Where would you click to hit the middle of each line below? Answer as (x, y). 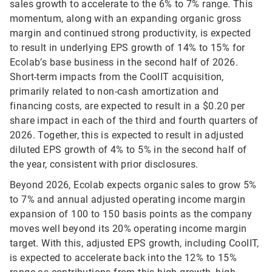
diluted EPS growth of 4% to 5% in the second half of (128, 150)
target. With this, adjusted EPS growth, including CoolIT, (134, 243)
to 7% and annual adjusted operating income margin (128, 200)
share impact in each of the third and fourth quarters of (134, 121)
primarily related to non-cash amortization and (114, 92)
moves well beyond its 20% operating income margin (128, 229)
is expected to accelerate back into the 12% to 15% (123, 258)
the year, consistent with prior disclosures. (104, 165)
